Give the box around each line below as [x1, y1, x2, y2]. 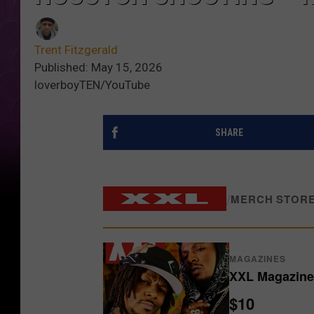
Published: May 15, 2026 [34, 60, 163, 75]
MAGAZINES [229, 252, 286, 265]
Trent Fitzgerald [34, 43, 118, 57]
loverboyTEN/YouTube [34, 78, 150, 93]
